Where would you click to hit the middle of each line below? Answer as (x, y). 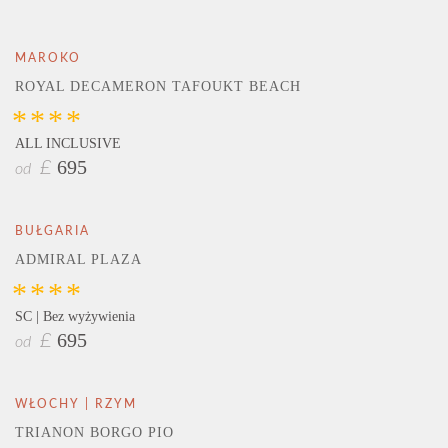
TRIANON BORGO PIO (94, 433)
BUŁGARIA (52, 230)
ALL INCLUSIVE (68, 143)
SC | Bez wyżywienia (75, 316)
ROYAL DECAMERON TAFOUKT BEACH (158, 86)
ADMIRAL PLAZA (78, 259)
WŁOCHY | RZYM (76, 404)
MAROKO (48, 57)
